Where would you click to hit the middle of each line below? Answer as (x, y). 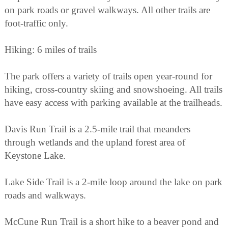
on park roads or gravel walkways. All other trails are (107, 10)
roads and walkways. (45, 195)
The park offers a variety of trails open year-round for (108, 76)
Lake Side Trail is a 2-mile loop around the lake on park (113, 182)
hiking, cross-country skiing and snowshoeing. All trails (113, 90)
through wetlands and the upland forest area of (95, 142)
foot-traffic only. (36, 23)
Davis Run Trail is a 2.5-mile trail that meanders (97, 129)
